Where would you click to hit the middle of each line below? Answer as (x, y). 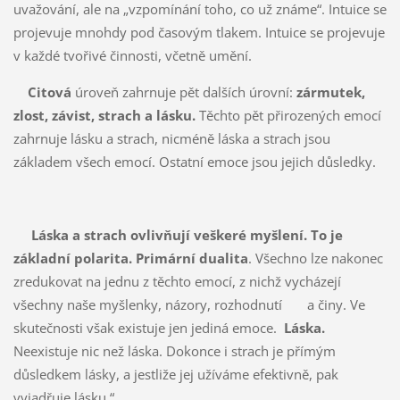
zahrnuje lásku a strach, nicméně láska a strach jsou (171, 138)
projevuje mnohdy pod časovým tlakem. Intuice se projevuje (199, 32)
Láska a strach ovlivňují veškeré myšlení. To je (178, 234)
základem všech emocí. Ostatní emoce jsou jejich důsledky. (194, 161)
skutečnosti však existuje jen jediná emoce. (146, 327)
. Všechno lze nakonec (315, 258)
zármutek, (330, 92)
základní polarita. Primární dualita (130, 258)
